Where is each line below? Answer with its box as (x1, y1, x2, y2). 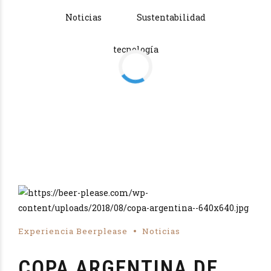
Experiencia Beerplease (18, 225, 128, 237)
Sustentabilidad (137, 11, 206, 23)
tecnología (113, 43, 158, 55)
